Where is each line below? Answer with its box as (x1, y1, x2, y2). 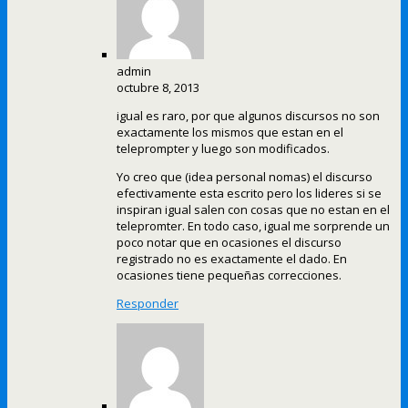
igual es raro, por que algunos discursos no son (117, 107, 380, 125)
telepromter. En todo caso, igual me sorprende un (117, 218, 390, 235)
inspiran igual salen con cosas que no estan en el (117, 201, 390, 219)
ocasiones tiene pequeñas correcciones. (117, 267, 342, 284)
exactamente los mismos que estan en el (117, 124, 343, 141)
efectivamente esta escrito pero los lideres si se (117, 185, 382, 202)
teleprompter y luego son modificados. (117, 140, 330, 158)
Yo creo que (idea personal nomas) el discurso (117, 168, 372, 186)
